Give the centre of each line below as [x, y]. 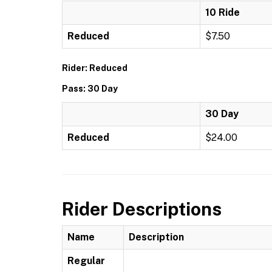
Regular [86, 261]
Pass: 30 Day [90, 89]
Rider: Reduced [95, 68]
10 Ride [223, 12]
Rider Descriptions [142, 209]
